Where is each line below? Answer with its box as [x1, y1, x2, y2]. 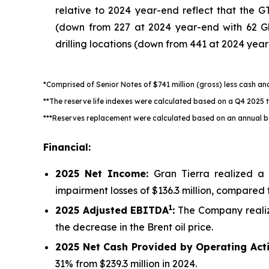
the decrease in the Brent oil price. [55, 220, 213, 233]
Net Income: [79, 167, 154, 180]
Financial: [43, 141, 91, 153]
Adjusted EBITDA [79, 204, 169, 216]
